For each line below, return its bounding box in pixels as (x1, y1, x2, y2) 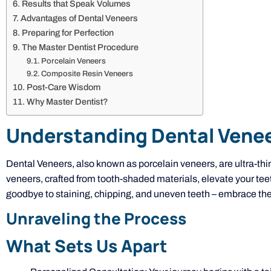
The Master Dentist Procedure (21, 42, 139, 52)
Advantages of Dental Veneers (20, 13, 138, 23)
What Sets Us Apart (6, 234, 167, 258)
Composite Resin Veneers (41, 69, 134, 78)
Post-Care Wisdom (26, 82, 100, 92)
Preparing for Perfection (21, 27, 114, 38)
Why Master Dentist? (26, 96, 108, 106)
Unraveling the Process (6, 207, 186, 230)
